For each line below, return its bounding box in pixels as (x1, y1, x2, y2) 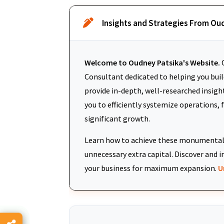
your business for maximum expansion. (84, 163, 218, 173)
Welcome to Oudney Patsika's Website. (84, 57, 220, 67)
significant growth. (84, 113, 150, 123)
